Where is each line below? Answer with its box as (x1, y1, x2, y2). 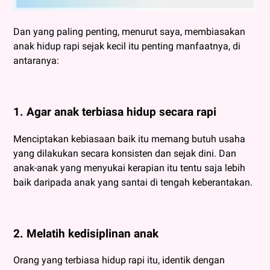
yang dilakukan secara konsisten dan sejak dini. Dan (13, 147, 236, 159)
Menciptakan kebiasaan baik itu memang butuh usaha (13, 133, 245, 145)
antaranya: (13, 55, 59, 67)
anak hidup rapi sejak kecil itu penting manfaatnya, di (13, 40, 240, 52)
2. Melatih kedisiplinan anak (13, 227, 159, 240)
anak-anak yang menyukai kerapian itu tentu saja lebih (13, 162, 245, 174)
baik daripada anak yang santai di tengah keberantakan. (13, 176, 253, 188)
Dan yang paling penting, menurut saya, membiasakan (13, 26, 245, 38)
